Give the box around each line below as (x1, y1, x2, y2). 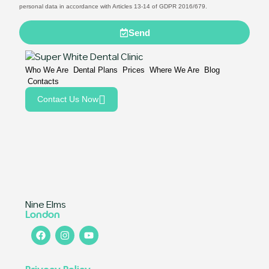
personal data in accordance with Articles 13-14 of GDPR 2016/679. (19, 3, 207, 10)
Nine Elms (25, 201, 66, 210)
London (25, 208, 60, 222)
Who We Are (25, 65, 68, 75)
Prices (122, 65, 145, 75)
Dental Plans (73, 65, 118, 75)
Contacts (28, 76, 59, 86)
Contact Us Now (37, 94, 98, 104)
